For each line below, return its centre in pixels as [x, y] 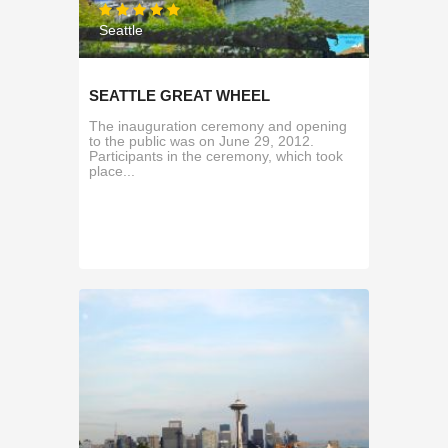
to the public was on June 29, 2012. [201, 140]
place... [112, 170]
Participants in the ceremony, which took [216, 155]
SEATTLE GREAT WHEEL [179, 95]
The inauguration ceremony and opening [218, 125]
